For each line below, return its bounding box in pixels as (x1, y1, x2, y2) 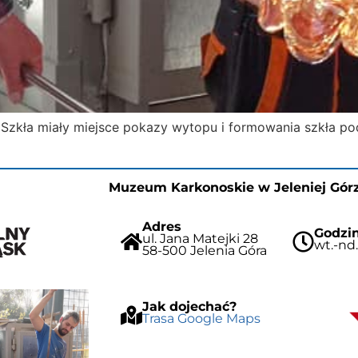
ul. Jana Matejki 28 (142, 231, 259, 247)
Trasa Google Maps (142, 310, 261, 326)
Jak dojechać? (142, 298, 237, 314)
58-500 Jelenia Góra (142, 243, 268, 259)
